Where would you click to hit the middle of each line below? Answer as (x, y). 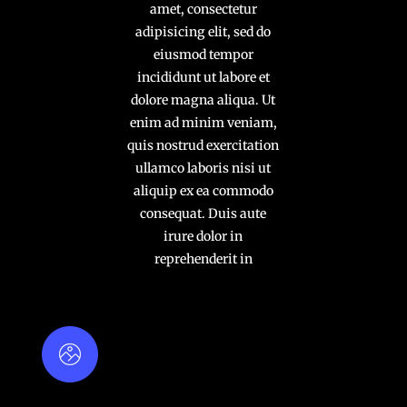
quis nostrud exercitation (203, 145)
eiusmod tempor (203, 54)
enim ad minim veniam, (203, 122)
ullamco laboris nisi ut (203, 168)
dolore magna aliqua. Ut (203, 99)
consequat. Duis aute (203, 213)
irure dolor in (203, 236)
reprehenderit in (203, 258)
